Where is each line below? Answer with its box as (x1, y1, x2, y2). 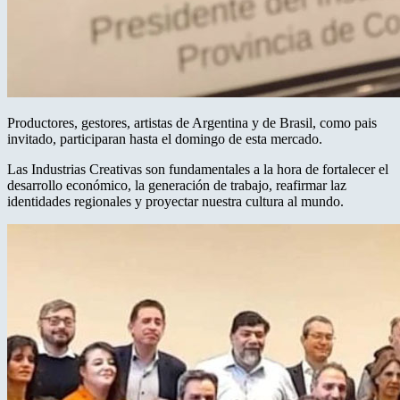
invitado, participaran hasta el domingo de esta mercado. (7, 130, 322, 146)
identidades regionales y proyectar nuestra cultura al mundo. (7, 193, 344, 209)
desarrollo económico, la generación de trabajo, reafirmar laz (7, 177, 346, 193)
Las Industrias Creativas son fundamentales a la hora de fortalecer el (7, 161, 388, 177)
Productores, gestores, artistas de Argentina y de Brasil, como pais (7, 114, 377, 130)
